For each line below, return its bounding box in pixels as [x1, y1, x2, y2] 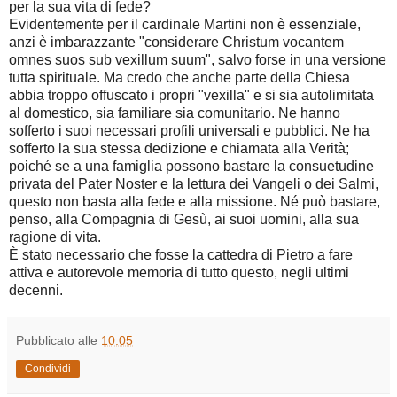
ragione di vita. [9, 230, 101, 245]
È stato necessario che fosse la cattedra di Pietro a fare [9, 247, 353, 263]
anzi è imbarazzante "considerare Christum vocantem [9, 35, 344, 51]
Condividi [25, 362, 71, 376]
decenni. [9, 283, 63, 299]
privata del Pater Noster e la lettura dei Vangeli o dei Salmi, [9, 176, 378, 192]
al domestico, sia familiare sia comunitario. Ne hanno [9, 105, 340, 121]
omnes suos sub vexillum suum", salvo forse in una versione [9, 52, 386, 68]
